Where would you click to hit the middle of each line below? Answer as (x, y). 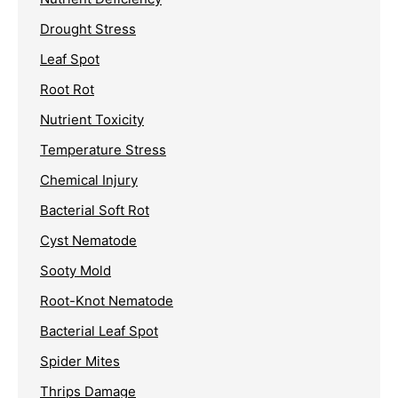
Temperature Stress (103, 149)
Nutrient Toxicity (92, 119)
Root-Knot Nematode (107, 300)
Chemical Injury (89, 179)
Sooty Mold (76, 270)
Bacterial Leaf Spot (99, 330)
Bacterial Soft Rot (95, 210)
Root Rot (67, 89)
